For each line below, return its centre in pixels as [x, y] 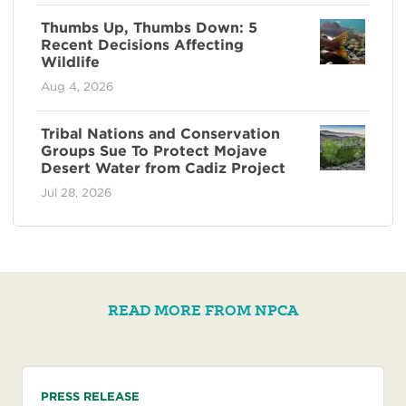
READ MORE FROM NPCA [203, 310]
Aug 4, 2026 [77, 86]
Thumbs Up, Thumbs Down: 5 [149, 27]
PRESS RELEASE [90, 396]
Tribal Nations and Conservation [160, 133]
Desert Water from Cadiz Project [163, 168]
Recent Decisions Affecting [142, 44]
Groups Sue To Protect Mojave [154, 150]
